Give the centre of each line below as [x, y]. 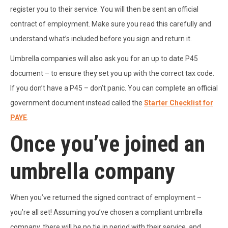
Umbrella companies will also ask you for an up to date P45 [104, 59]
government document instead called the [77, 103]
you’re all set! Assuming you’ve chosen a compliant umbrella [106, 212]
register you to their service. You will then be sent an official [104, 9]
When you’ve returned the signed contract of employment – [106, 198]
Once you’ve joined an [108, 144]
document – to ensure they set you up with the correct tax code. [112, 74]
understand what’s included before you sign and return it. [101, 39]
